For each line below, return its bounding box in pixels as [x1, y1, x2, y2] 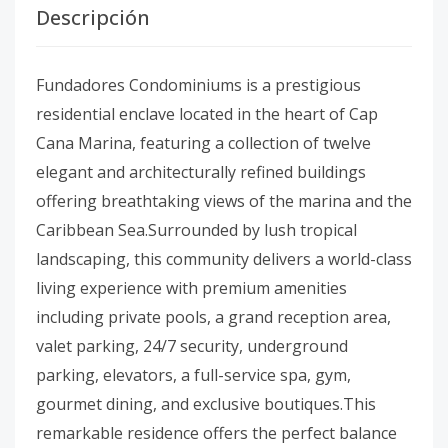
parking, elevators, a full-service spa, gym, [36, 364, 351, 386]
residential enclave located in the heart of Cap [36, 103, 378, 125]
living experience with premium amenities [36, 277, 347, 299]
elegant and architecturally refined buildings [36, 161, 366, 183]
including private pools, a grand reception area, [36, 306, 391, 328]
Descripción [36, 4, 150, 31]
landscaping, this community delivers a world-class [36, 248, 412, 270]
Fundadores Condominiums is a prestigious [36, 74, 361, 96]
